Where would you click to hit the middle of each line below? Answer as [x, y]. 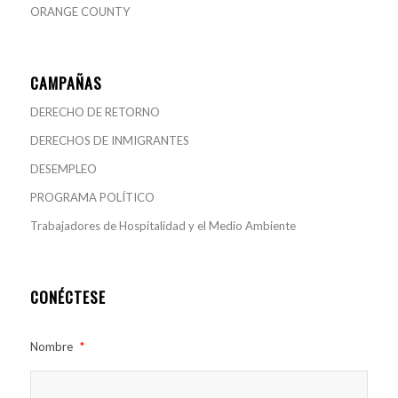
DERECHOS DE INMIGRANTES [109, 141]
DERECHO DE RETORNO [95, 112]
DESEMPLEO [63, 169]
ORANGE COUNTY [80, 12]
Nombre [51, 347]
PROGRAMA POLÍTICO [92, 198]
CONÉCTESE [68, 297]
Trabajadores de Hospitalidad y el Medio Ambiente [163, 226]
